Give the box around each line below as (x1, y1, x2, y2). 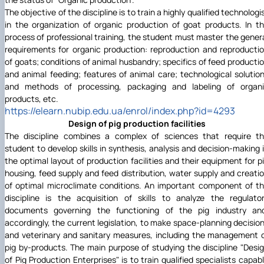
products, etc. (5, 93, 58, 105)
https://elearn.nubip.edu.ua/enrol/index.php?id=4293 (5, 104, 235, 118)
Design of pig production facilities (68, 118, 206, 130)
